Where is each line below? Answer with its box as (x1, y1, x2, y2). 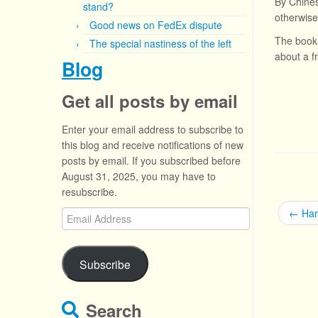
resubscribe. (62, 185, 117, 199)
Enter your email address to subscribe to (62, 122, 243, 136)
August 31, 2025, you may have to (62, 169, 216, 183)
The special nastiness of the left (89, 36, 231, 50)
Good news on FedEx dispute (89, 18, 222, 32)
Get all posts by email (62, 89, 238, 113)
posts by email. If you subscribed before (62, 153, 241, 168)
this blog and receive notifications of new (62, 138, 243, 152)
